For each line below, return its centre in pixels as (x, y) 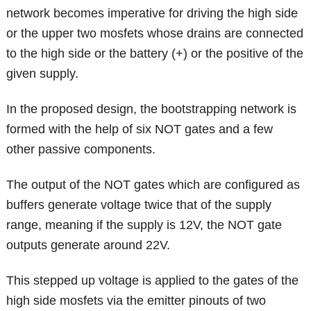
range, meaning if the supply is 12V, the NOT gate (144, 225)
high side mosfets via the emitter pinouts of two (136, 301)
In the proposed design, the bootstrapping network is (152, 109)
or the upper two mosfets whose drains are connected (155, 34)
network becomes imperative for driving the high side (152, 14)
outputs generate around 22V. (89, 245)
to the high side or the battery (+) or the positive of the (155, 54)
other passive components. (81, 150)
